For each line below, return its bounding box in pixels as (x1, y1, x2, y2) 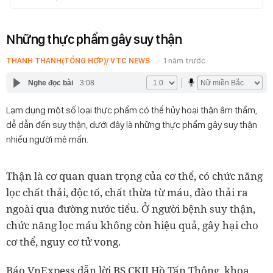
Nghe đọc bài (27, 78, 73, 87)
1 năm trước (163, 56, 205, 65)
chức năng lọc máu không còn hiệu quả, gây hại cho (6, 218, 258, 232)
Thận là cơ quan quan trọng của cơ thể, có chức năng (6, 169, 263, 183)
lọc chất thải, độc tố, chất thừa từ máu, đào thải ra (6, 185, 248, 199)
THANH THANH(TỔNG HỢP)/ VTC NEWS (6, 56, 150, 65)
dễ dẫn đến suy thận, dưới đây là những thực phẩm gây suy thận (6, 119, 257, 130)
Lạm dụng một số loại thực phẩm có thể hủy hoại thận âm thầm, (6, 104, 257, 116)
